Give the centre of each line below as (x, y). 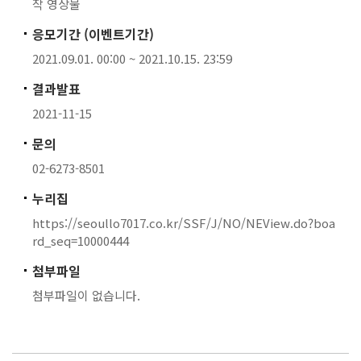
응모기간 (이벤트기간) (93, 34)
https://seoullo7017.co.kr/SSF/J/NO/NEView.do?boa (184, 223)
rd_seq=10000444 (81, 241)
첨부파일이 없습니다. (86, 295)
